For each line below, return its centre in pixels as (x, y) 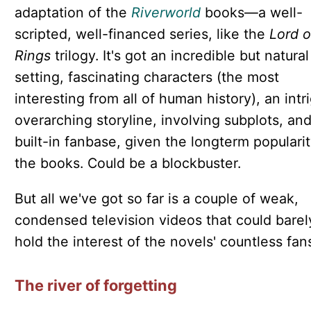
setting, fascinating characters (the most (146, 77)
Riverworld (166, 12)
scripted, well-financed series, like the (142, 34)
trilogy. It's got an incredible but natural (179, 55)
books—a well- (251, 12)
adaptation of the (73, 12)
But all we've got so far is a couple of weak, (156, 198)
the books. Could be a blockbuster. (127, 163)
